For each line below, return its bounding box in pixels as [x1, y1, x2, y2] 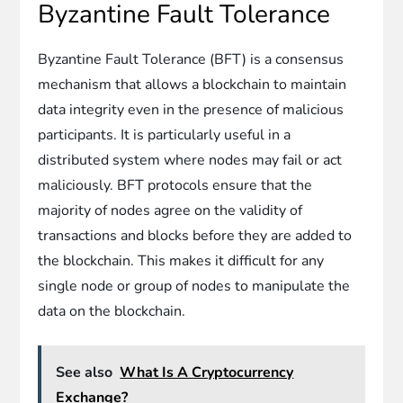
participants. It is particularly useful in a [38, 124, 291, 145]
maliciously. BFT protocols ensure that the [38, 175, 313, 195]
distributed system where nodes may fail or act [38, 149, 343, 170]
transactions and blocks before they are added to [38, 225, 353, 246]
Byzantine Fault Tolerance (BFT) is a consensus [38, 49, 345, 69]
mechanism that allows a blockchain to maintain [38, 74, 347, 94]
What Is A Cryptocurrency [120, 362, 294, 382]
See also [56, 362, 113, 382]
